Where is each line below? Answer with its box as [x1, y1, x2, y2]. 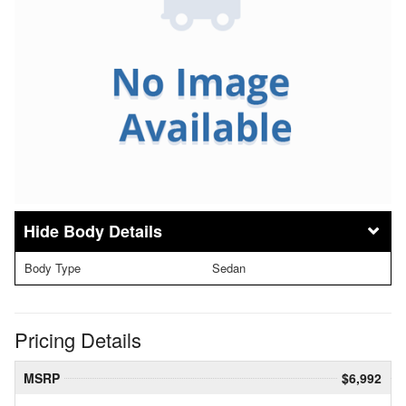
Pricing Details [14, 324, 141, 353]
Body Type [24, 259, 81, 277]
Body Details [63, 219, 162, 244]
